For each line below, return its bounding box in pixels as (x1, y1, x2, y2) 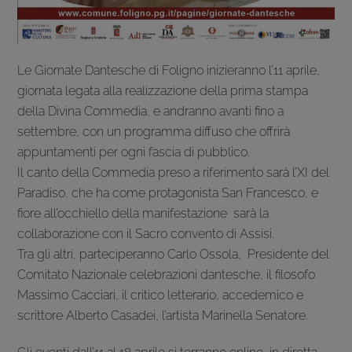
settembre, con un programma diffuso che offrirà (17, 123, 291, 139)
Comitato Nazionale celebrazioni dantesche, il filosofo (17, 266, 316, 282)
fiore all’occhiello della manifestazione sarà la (17, 205, 269, 221)
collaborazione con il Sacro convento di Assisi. (17, 225, 275, 241)
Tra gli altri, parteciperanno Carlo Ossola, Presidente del (17, 246, 330, 262)
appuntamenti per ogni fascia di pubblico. (17, 144, 251, 159)
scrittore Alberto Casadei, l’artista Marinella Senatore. (17, 307, 309, 323)
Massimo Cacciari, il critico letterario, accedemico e (17, 287, 304, 302)
